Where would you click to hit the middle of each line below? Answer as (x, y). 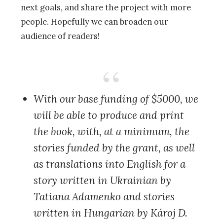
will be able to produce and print (109, 115)
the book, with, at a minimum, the (111, 132)
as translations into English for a (109, 164)
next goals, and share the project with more (106, 7)
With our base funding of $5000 (107, 99)
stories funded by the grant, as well (114, 148)
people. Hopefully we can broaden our (94, 21)
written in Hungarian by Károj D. (110, 213)
